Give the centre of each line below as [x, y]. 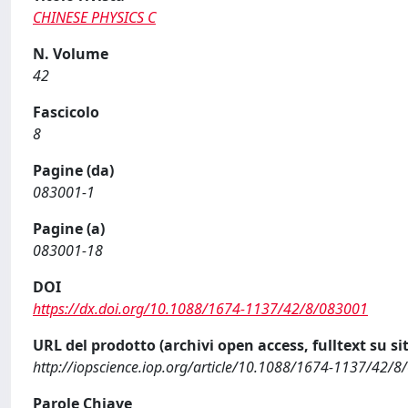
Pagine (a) [69, 229]
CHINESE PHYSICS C [94, 17]
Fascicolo [66, 112]
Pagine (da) [73, 170]
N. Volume [71, 54]
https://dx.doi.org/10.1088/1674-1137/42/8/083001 [200, 309]
